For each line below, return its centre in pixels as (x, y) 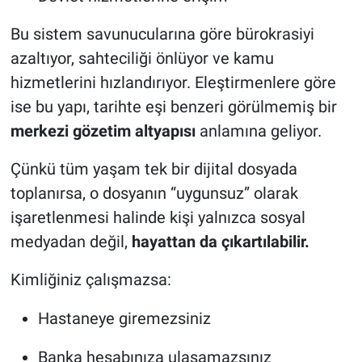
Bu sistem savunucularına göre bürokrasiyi (162, 34)
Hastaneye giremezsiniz (124, 318)
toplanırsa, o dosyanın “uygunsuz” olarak (154, 193)
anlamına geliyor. (258, 130)
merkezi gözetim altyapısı (103, 130)
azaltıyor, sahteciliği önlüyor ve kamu (142, 58)
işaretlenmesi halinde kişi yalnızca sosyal (158, 217)
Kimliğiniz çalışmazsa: (90, 279)
